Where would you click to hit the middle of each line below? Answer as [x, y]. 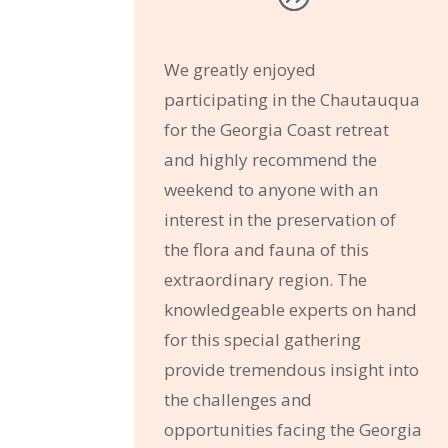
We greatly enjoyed [240, 69]
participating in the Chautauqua [292, 99]
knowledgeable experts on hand [291, 309]
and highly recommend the [271, 159]
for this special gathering [263, 339]
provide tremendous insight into [292, 369]
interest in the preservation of [280, 219]
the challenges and [238, 399]
